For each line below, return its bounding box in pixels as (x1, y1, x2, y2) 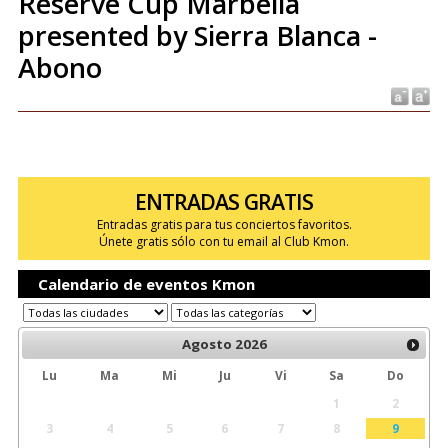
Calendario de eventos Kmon (37, 274, 255, 294)
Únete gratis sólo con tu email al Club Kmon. (99, 233, 349, 250)
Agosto (181, 335, 232, 354)
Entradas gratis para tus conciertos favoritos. (96, 216, 352, 233)
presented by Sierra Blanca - (17, 17, 377, 54)
